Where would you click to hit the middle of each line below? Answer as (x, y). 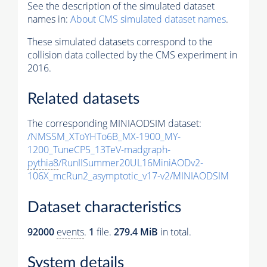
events (70, 232)
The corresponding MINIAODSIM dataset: (114, 124)
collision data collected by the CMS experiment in (132, 55)
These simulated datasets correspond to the (120, 41)
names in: (49, 19)
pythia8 (43, 163)
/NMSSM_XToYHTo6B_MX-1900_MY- (104, 137)
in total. (175, 232)
